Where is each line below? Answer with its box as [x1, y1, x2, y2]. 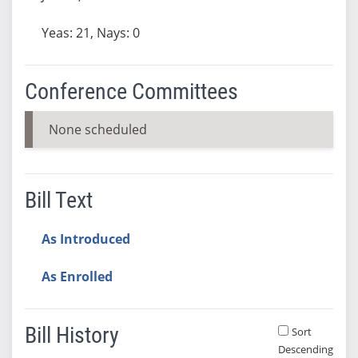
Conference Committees [24, 78, 238, 105]
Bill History [24, 321, 119, 348]
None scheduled [48, 120, 147, 138]
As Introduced [41, 229, 130, 248]
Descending [277, 341, 333, 356]
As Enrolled [41, 267, 113, 285]
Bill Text [24, 186, 93, 213]
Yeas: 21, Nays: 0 [41, 23, 140, 42]
